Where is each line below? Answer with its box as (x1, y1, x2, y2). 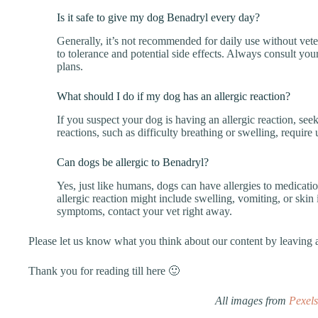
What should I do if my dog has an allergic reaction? (57, 90, 290, 103)
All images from (214, 294, 289, 307)
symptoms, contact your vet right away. (57, 204, 232, 217)
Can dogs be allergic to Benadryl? (57, 155, 209, 168)
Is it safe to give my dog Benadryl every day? (57, 11, 260, 24)
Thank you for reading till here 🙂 (28, 264, 180, 277)
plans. (57, 60, 83, 73)
